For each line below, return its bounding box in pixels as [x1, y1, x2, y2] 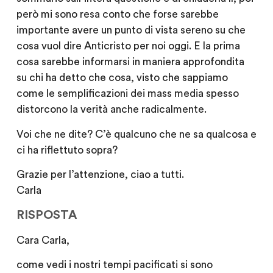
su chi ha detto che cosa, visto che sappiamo [16, 73, 228, 83]
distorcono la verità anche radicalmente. [16, 104, 207, 115]
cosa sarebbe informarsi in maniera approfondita [16, 57, 244, 68]
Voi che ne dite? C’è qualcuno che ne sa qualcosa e [16, 129, 257, 140]
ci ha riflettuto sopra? [16, 144, 118, 155]
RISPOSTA [16, 209, 77, 222]
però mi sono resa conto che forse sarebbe [16, 9, 219, 20]
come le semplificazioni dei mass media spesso [16, 88, 239, 99]
